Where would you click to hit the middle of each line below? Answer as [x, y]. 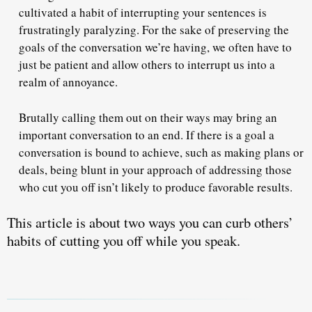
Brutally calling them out [80, 117]
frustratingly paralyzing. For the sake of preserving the [154, 30]
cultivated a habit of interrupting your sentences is [143, 13]
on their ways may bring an [210, 117]
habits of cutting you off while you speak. [126, 241]
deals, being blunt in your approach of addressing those [155, 169]
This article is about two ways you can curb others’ [150, 223]
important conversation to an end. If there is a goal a [147, 134]
